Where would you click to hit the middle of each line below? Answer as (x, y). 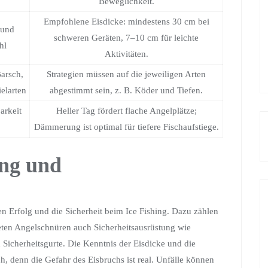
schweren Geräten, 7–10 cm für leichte (126, 38)
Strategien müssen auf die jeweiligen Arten (126, 74)
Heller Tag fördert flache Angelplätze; (126, 111)
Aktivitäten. (126, 54)
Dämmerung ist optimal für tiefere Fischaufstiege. (126, 127)
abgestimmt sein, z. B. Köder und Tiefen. (126, 90)
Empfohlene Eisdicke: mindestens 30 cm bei (126, 22)
